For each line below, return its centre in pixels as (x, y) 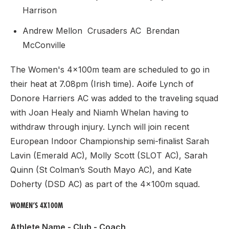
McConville (45, 45)
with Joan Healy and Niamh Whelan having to (99, 112)
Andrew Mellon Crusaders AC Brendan (101, 31)
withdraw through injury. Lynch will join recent (100, 127)
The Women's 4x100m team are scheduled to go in (110, 70)
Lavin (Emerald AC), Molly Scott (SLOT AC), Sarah (109, 155)
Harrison (41, 10)
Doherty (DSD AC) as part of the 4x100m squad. (105, 184)
